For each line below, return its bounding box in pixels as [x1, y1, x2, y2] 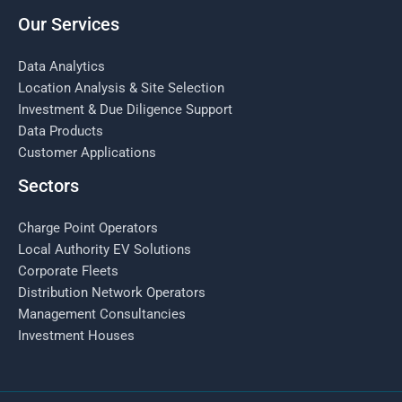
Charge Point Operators [18, 220, 158, 236]
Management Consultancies [18, 306, 186, 322]
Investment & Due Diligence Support [18, 100, 232, 118]
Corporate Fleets [18, 263, 118, 279]
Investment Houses [18, 328, 135, 344]
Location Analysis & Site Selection [18, 79, 224, 96]
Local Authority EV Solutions [18, 241, 191, 258]
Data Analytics [18, 57, 105, 74]
